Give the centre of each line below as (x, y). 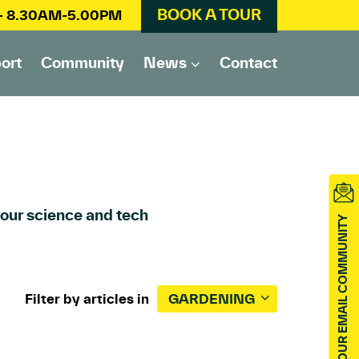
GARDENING (212, 298)
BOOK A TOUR (209, 14)
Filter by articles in (87, 298)
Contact (248, 63)
